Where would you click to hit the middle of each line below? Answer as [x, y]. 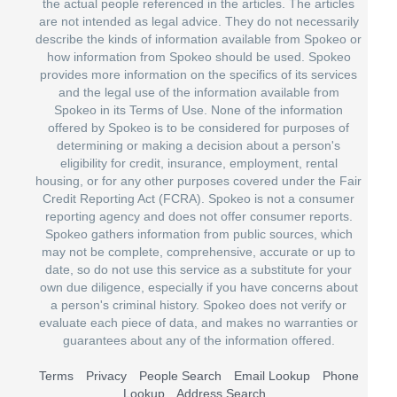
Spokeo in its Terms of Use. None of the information [198, 109]
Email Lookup [272, 375]
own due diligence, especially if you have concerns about [198, 287]
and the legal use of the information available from [198, 92]
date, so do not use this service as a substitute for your [198, 269]
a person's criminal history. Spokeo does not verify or [198, 304]
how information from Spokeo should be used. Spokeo [198, 56]
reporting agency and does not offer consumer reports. [198, 216]
